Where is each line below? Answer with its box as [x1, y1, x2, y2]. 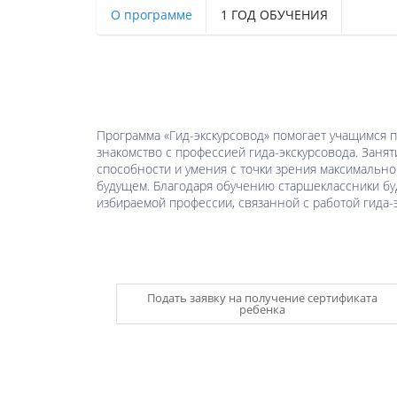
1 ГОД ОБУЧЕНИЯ [220, 5, 328, 23]
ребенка [239, 301, 286, 318]
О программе [110, 5, 192, 23]
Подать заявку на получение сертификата [147, 290, 378, 307]
